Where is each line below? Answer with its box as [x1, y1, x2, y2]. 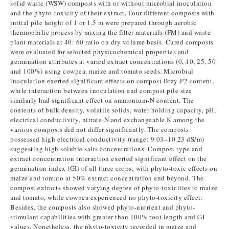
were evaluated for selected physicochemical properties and [10, 47, 189, 56]
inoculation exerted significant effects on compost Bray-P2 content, [10, 76, 214, 85]
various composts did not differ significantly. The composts [10, 125, 189, 134]
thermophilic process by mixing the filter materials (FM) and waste [10, 28, 211, 37]
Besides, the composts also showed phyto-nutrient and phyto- [10, 202, 195, 212]
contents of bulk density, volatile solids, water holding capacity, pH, [10, 105, 216, 114]
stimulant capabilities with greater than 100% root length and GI [10, 212, 204, 221]
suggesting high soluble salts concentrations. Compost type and [10, 144, 202, 153]
